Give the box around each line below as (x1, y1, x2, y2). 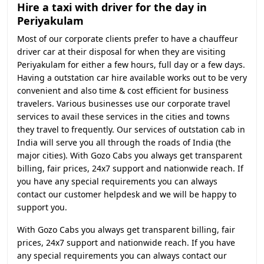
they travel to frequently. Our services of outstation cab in (17, 124, 245, 135)
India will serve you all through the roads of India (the (17, 137, 231, 148)
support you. (17, 202, 67, 213)
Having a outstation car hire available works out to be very (17, 72, 247, 83)
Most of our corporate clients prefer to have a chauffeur (17, 33, 238, 44)
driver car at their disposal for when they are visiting (17, 46, 226, 57)
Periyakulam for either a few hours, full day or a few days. (17, 59, 245, 70)
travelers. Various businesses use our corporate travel (17, 98, 230, 109)
